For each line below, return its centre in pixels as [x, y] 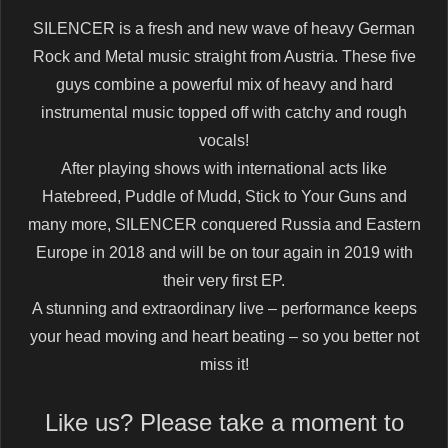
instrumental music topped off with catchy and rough [224, 112]
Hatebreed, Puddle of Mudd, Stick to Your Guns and [224, 196]
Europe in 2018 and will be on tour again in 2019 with [224, 252]
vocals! [224, 140]
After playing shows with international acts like [224, 168]
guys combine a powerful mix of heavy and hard [224, 84]
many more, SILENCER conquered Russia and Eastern [224, 224]
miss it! [224, 364]
